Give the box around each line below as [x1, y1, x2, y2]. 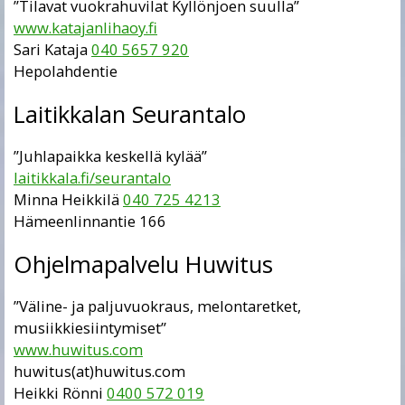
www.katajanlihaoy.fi [14, 17, 157, 39]
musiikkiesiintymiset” [14, 317, 166, 339]
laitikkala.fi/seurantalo [14, 167, 171, 189]
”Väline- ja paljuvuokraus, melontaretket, [14, 296, 301, 317]
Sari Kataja [14, 39, 91, 61]
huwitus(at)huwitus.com [14, 361, 185, 382]
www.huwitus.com [14, 339, 143, 361]
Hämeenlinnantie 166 [14, 211, 166, 232]
